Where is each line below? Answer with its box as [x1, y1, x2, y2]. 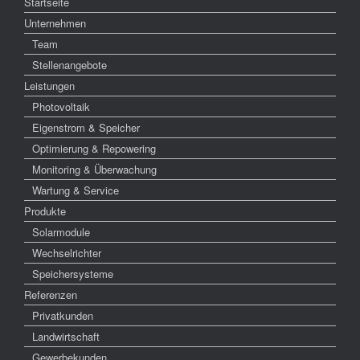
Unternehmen [24, 14, 86, 31]
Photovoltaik [32, 98, 90, 114]
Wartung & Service [32, 182, 119, 198]
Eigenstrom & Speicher [32, 119, 140, 135]
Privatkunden [32, 307, 93, 323]
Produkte [24, 202, 66, 219]
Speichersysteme [32, 265, 113, 281]
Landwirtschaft [32, 328, 100, 344]
